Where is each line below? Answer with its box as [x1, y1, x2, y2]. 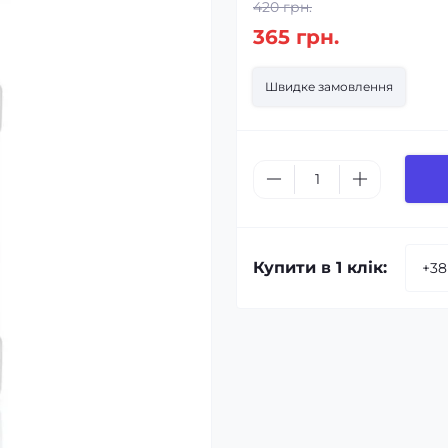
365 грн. [253, 25, 339, 49]
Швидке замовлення [265, 79, 393, 94]
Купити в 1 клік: [253, 258, 387, 277]
